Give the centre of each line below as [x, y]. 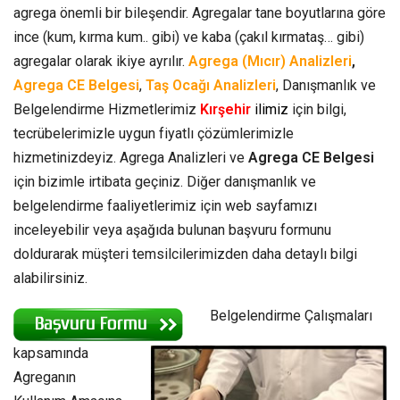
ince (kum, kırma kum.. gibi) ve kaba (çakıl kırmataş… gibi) [189, 37]
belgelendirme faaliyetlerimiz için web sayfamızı [165, 205]
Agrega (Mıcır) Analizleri [270, 61]
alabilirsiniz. [50, 278]
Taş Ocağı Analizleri [211, 85]
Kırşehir [227, 109]
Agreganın [45, 377]
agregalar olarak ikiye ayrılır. [101, 61]
